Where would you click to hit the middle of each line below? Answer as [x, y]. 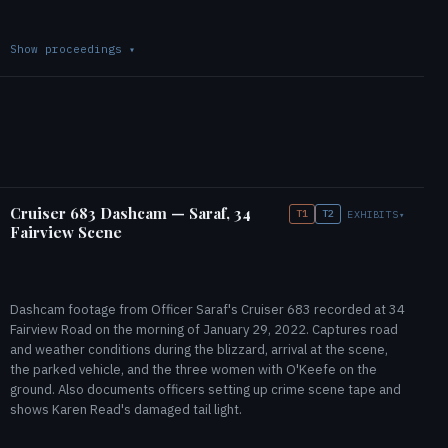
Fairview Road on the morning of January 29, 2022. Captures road [204, 329]
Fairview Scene [66, 232]
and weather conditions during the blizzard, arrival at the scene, [199, 349]
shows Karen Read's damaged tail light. [126, 409]
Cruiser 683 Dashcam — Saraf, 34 [130, 213]
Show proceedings [69, 49]
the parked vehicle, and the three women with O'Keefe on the [193, 369]
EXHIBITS [373, 214]
